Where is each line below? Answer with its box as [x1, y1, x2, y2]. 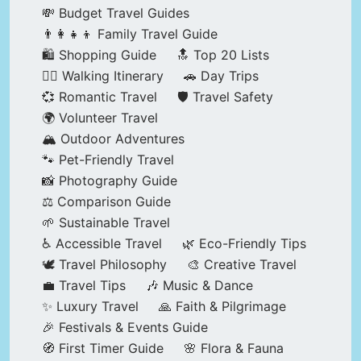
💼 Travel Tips [42, 277, 126, 294]
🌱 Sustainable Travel [42, 214, 170, 231]
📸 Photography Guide [42, 172, 177, 189]
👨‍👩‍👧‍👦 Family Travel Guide [42, 26, 218, 43]
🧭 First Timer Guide [42, 340, 164, 357]
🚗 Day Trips [184, 68, 259, 85]
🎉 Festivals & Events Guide [42, 319, 208, 336]
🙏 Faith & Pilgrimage [159, 298, 286, 315]
